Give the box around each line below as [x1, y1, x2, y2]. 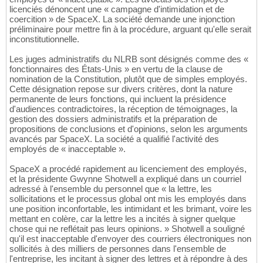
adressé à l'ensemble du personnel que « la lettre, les [9, 184, 212, 194]
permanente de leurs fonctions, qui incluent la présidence [9, 94, 226, 104]
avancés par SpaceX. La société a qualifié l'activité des [9, 134, 219, 144]
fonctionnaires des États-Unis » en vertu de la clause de [9, 64, 222, 75]
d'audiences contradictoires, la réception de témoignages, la [9, 104, 237, 114]
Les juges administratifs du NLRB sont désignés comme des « [9, 54, 248, 65]
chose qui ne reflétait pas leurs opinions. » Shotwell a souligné [9, 224, 245, 234]
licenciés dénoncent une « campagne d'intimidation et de [9, 4, 224, 15]
